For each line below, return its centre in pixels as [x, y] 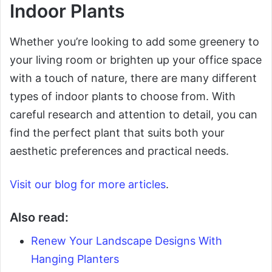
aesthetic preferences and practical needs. [119, 151]
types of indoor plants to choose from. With [123, 97]
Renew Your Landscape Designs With [127, 241]
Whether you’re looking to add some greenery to [134, 42]
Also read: [39, 218]
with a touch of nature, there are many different [133, 78]
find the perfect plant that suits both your [117, 133]
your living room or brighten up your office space [136, 60]
